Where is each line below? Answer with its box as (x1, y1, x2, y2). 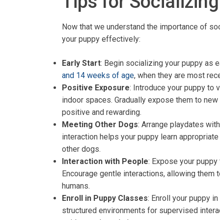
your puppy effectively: (62, 34, 140, 44)
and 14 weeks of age (62, 70, 134, 80)
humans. (62, 181, 90, 191)
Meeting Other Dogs (62, 119, 138, 129)
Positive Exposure (62, 82, 130, 92)
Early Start (62, 58, 101, 68)
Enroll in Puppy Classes (62, 193, 148, 203)
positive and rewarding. (62, 107, 141, 117)
